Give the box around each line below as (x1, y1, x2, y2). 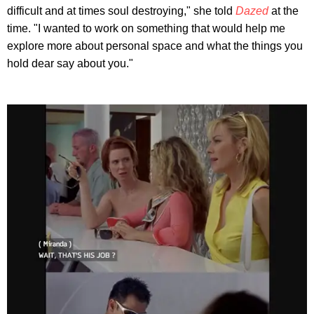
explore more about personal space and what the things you (7, 40, 303, 53)
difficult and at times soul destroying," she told (7, 5, 235, 18)
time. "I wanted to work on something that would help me (7, 22, 285, 35)
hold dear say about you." (7, 57, 133, 70)
